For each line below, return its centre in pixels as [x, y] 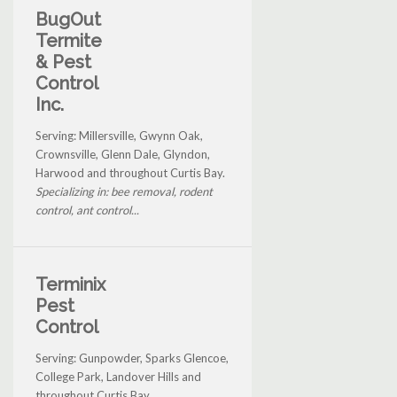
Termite [69, 40]
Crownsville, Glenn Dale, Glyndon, [123, 154]
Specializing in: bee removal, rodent [124, 191]
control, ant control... [87, 210]
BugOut [68, 19]
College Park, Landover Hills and [118, 376]
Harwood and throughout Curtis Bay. [130, 172]
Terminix [70, 284]
